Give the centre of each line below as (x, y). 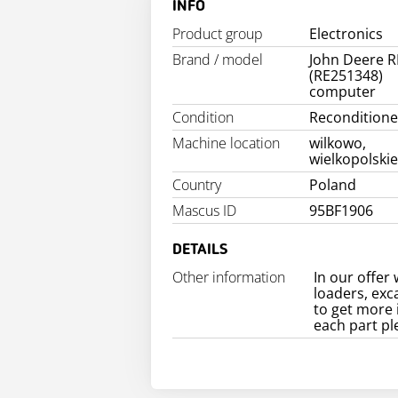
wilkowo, (338, 143)
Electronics (346, 34)
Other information (229, 278)
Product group (218, 34)
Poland (333, 185)
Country (197, 185)
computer (343, 92)
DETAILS (200, 250)
